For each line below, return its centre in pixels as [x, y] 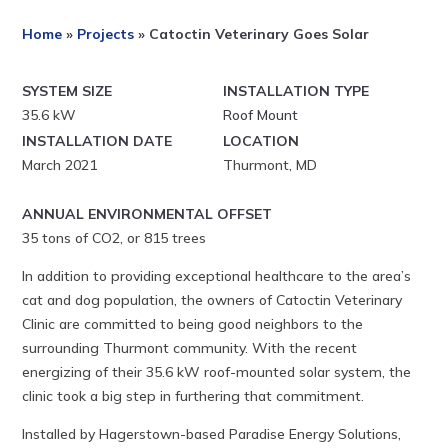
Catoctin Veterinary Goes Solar [259, 33]
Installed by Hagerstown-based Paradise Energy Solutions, [212, 433]
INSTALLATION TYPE [296, 90]
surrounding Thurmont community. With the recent [190, 347]
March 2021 [60, 164]
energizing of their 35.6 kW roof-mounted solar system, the [217, 371]
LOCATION [261, 140]
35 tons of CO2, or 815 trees [114, 237]
